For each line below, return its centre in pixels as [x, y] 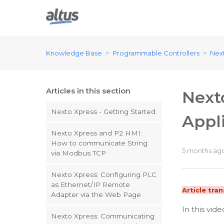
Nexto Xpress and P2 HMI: [96, 133]
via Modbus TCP [78, 153]
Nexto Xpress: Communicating [103, 216]
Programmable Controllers [156, 53]
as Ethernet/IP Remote [90, 184]
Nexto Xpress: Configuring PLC [104, 174]
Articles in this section [88, 91]
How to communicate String [99, 143]
